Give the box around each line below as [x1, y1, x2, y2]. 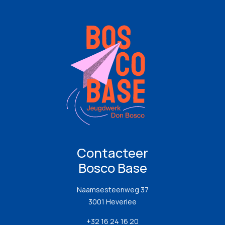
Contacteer [77, 144, 148, 162]
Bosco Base [78, 159, 147, 177]
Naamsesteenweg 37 [76, 185, 149, 194]
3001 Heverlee [88, 197, 137, 206]
